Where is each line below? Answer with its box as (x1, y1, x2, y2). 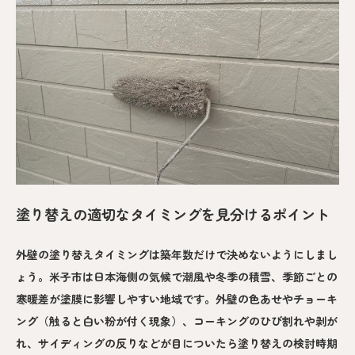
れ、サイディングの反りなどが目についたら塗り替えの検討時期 (16, 335, 338, 352)
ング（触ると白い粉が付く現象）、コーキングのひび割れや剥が (16, 313, 338, 330)
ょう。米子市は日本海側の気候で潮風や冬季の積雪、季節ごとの (16, 269, 338, 285)
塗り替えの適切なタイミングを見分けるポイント (16, 203, 330, 224)
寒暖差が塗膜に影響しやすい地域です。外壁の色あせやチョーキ (16, 291, 338, 307)
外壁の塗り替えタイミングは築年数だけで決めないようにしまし (16, 246, 338, 263)
